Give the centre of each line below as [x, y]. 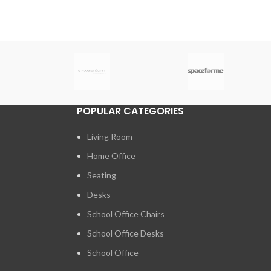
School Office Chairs [126, 214]
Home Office [111, 156]
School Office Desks [126, 233]
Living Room [110, 137]
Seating [102, 175]
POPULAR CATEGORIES [130, 111]
